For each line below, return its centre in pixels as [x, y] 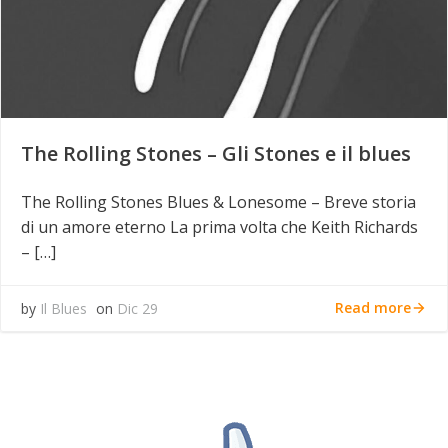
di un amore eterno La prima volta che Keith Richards [219, 226]
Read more [373, 308]
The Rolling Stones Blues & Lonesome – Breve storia [218, 201]
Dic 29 [137, 308]
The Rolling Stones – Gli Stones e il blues [216, 153]
